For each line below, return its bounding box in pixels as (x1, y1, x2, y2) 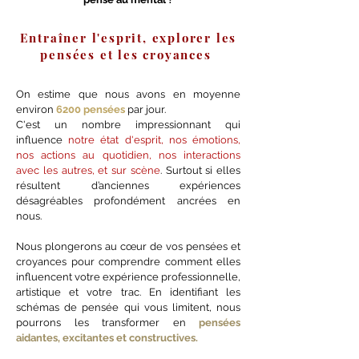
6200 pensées (56, 103, 125, 115)
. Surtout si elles (159, 164, 240, 176)
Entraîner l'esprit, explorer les (19, 30, 237, 46)
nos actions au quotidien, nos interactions (16, 149, 240, 161)
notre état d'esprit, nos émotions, (68, 134, 241, 146)
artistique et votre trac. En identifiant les (16, 286, 240, 298)
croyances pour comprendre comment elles (16, 256, 240, 268)
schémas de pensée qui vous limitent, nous (16, 301, 240, 313)
